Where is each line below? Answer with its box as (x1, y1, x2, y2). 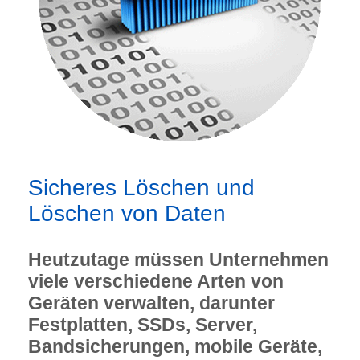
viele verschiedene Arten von (28, 271, 284, 292)
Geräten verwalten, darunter (28, 292, 275, 313)
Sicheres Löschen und (28, 175, 255, 200)
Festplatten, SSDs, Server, (28, 314, 257, 335)
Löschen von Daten (28, 201, 226, 226)
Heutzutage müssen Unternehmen (28, 249, 329, 270)
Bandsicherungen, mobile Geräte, (28, 336, 322, 357)
